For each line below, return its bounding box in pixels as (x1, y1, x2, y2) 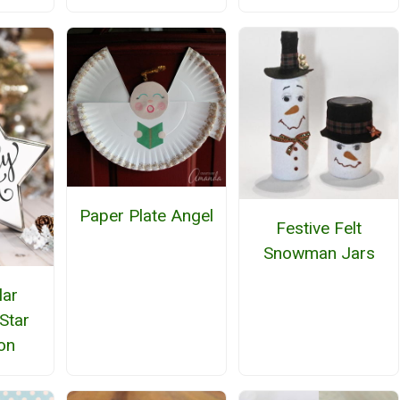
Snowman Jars (262, 243, 375, 264)
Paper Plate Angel (79, 205, 213, 227)
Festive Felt (276, 218, 362, 239)
